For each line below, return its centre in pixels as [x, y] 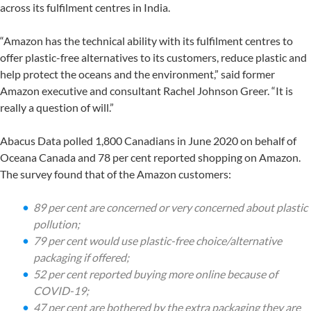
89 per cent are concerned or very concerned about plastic [170, 207]
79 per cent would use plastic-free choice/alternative [158, 241]
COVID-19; [63, 291]
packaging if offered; [83, 257]
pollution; [58, 224]
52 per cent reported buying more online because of [155, 274]
